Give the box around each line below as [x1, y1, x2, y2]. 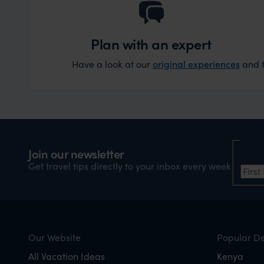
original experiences [152, 57, 240, 70]
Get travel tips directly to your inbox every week [28, 159, 231, 173]
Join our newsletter [28, 145, 124, 163]
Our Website [28, 230, 81, 245]
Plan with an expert [91, 33, 212, 54]
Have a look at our [71, 57, 153, 71]
